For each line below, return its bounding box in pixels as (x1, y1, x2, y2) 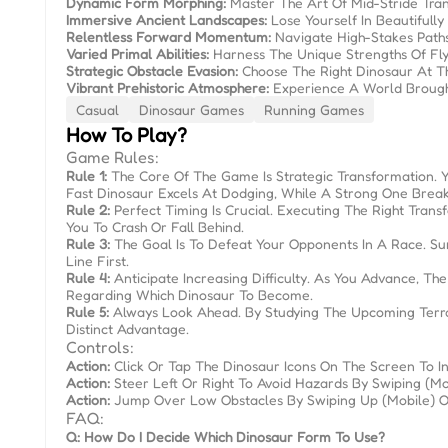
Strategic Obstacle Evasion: (66, 62, 238, 79)
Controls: (66, 337, 134, 357)
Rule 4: (66, 269, 110, 286)
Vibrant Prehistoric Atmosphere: (66, 79, 269, 96)
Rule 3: (66, 235, 110, 252)
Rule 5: (66, 303, 109, 320)
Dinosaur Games (139, 101, 244, 118)
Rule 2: (66, 201, 110, 218)
